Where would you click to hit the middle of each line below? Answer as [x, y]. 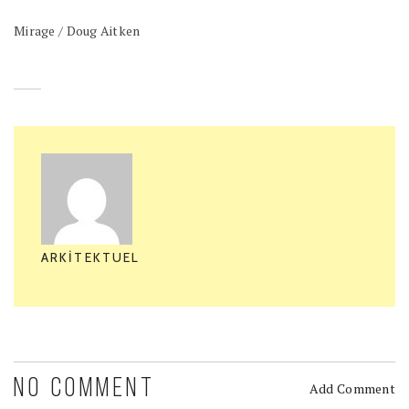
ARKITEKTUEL [91, 257]
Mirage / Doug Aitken [77, 30]
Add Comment [352, 388]
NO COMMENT [84, 389]
